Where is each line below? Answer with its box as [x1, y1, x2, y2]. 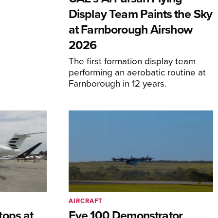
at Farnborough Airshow [68, 20, 193, 38]
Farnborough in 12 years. [68, 76, 166, 90]
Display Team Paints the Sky [68, 5, 213, 23]
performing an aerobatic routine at [68, 65, 206, 79]
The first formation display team [68, 54, 196, 68]
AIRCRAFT [68, 196, 103, 205]
